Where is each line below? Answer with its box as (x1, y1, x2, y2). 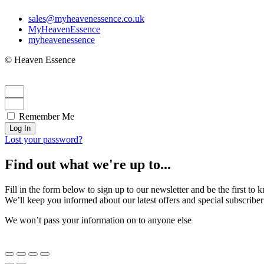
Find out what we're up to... (5, 156, 171, 172)
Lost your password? (5, 134, 82, 144)
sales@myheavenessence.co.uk (28, 13, 144, 24)
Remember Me (16, 111, 74, 121)
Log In (9, 123, 31, 133)
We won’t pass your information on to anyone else (5, 214, 192, 225)
